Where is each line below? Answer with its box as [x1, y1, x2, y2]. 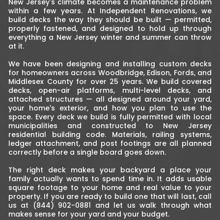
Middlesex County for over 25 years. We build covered [8, 77, 212, 87]
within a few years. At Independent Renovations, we [8, 6, 212, 16]
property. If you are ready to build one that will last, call [8, 192, 212, 202]
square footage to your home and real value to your [8, 183, 212, 193]
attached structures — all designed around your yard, [8, 94, 212, 105]
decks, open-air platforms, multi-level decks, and [8, 85, 212, 96]
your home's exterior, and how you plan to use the [8, 103, 212, 113]
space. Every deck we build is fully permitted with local [8, 112, 212, 122]
